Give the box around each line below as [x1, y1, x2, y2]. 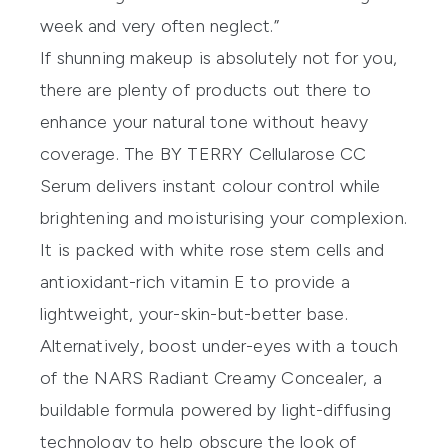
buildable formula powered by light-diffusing [40, 398, 391, 421]
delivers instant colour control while [91, 174, 381, 197]
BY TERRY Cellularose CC [159, 142, 367, 165]
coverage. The [40, 142, 160, 165]
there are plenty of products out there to [40, 78, 372, 101]
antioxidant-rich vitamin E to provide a [40, 270, 350, 293]
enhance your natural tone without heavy [40, 110, 368, 133]
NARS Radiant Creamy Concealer [94, 366, 364, 389]
